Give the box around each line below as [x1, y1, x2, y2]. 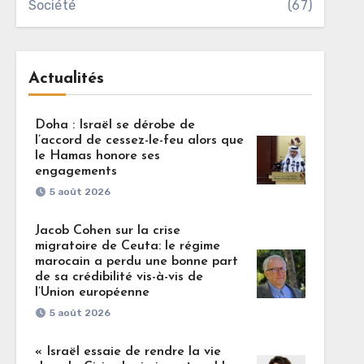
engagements [34, 165, 117, 178]
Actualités [28, 71, 104, 87]
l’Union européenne [34, 286, 149, 299]
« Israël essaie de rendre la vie [34, 345, 221, 358]
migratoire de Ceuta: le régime [34, 240, 220, 253]
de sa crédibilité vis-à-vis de [34, 271, 203, 284]
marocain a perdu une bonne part [34, 255, 238, 268]
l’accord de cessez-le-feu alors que [34, 134, 244, 147]
